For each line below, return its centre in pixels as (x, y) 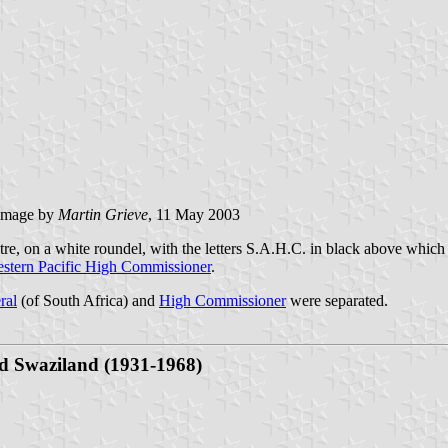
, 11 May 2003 (194, 214)
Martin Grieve (103, 214)
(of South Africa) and (88, 300)
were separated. (337, 300)
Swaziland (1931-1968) (108, 364)
